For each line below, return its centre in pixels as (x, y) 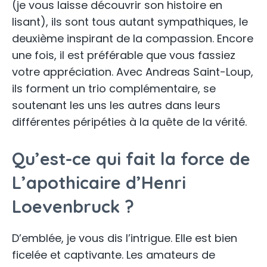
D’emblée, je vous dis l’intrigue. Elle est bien (125, 238)
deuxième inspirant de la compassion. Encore (133, 39)
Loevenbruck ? (73, 207)
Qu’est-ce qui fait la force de (131, 159)
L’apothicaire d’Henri (99, 183)
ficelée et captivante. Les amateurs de (114, 255)
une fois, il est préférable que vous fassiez (124, 55)
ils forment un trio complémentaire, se (114, 89)
